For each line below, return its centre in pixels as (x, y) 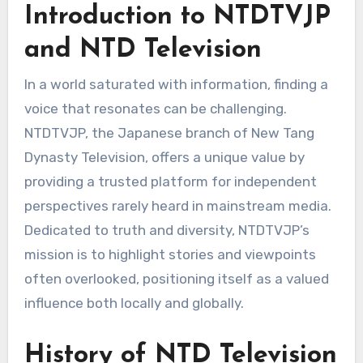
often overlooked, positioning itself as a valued (176, 279)
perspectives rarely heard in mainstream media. (177, 206)
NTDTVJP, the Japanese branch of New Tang (169, 133)
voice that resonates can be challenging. (155, 109)
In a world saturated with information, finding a (176, 85)
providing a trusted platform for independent (170, 182)
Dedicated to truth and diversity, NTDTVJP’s (167, 231)
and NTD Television (143, 50)
